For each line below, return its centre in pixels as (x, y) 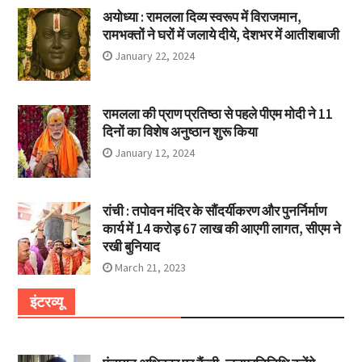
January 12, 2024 (154, 153)
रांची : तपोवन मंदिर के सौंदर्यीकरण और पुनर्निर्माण (214, 211)
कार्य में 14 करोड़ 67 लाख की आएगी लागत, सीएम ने (221, 229)
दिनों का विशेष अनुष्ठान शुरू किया (180, 132)
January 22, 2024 (154, 56)
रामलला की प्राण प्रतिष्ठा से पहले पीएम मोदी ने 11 (217, 114)
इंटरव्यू (46, 302)
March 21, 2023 (150, 268)
